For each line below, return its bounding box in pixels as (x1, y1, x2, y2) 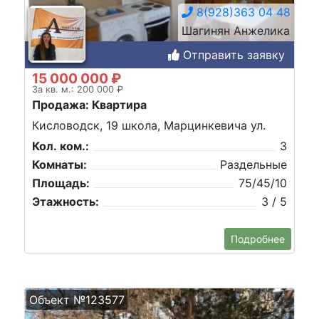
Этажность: (32, 194, 99, 209)
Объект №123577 (29, 293, 125, 307)
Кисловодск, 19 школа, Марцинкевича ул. (32, 118, 266, 133)
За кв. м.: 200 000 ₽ (32, 83, 123, 95)
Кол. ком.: (32, 139, 89, 154)
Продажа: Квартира (32, 97, 147, 112)
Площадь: (32, 176, 90, 191)
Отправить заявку (179, 47, 285, 62)
